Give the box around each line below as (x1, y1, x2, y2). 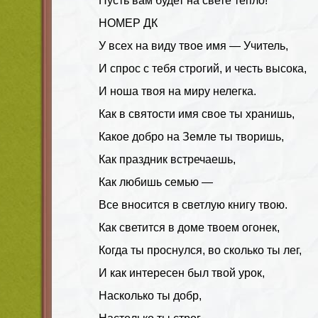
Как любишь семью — (99, 175, 213, 188)
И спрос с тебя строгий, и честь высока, (99, 62, 307, 75)
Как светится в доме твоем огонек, (99, 221, 280, 234)
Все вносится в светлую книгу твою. (99, 198, 287, 211)
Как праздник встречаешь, (99, 153, 236, 165)
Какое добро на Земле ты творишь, (99, 130, 284, 143)
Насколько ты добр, (99, 289, 202, 302)
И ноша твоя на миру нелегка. (99, 84, 256, 97)
